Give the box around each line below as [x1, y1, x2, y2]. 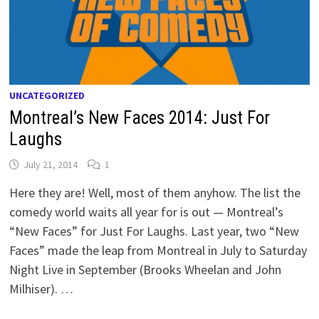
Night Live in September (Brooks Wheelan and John [9, 261, 282, 278]
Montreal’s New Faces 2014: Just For [9, 108, 271, 129]
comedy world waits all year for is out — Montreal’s [9, 204, 284, 221]
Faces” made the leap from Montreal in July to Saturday [9, 242, 308, 259]
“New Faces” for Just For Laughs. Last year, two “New [9, 223, 300, 240]
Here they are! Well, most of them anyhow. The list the [9, 184, 301, 202]
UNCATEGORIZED [9, 89, 85, 103]
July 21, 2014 [23, 158, 78, 172]
